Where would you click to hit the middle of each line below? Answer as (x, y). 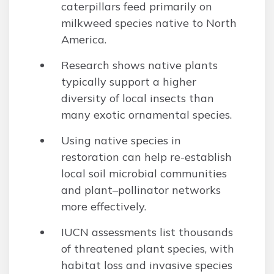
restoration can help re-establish (146, 157)
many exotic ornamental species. (146, 115)
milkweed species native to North (149, 23)
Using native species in (121, 140)
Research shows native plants (139, 65)
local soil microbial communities (144, 173)
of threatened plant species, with (148, 249)
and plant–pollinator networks (141, 190)
